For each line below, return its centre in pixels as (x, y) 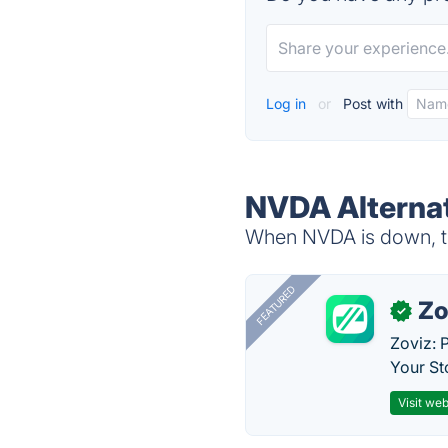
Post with (371, 103)
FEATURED (276, 305)
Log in (288, 103)
